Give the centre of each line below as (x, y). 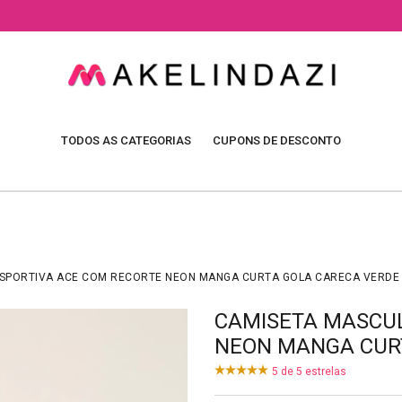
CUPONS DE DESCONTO (277, 140)
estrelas (324, 371)
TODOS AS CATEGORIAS (126, 140)
